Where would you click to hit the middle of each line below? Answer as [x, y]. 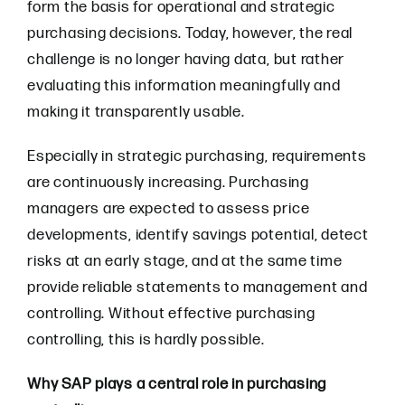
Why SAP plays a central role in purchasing [177, 384]
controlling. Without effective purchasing [171, 314]
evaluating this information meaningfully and [184, 86]
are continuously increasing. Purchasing [168, 183]
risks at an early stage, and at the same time [185, 261]
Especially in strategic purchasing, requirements [197, 156]
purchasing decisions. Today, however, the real [190, 33]
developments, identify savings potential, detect [198, 235]
